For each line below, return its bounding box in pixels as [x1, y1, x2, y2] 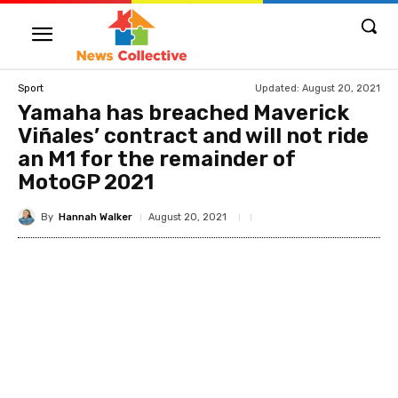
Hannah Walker [59, 211, 132, 223]
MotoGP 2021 [18, 170, 154, 195]
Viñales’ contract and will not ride [18, 123, 369, 148]
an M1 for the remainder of [18, 147, 296, 171]
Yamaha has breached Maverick [18, 100, 349, 125]
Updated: [255, 82, 299, 94]
